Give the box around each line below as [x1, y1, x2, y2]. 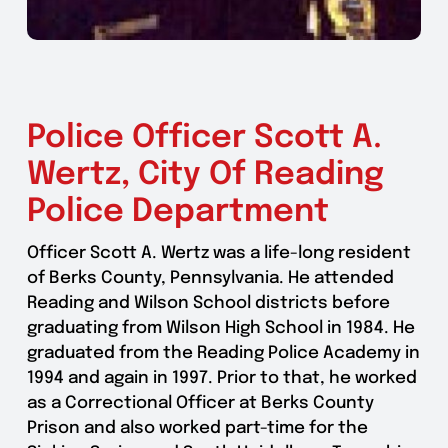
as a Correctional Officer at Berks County [26, 394, 374, 412]
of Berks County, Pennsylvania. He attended [26, 269, 394, 287]
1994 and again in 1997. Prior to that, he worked [26, 369, 417, 387]
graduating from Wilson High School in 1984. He [26, 319, 415, 337]
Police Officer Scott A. [26, 121, 382, 155]
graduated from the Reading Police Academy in [26, 344, 420, 362]
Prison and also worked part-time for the [26, 419, 368, 437]
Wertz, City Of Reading [26, 158, 384, 192]
